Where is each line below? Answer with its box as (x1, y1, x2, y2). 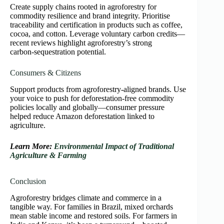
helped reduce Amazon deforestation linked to (10, 112, 154, 121)
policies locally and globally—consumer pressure (10, 103, 164, 112)
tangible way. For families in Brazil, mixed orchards (10, 202, 173, 211)
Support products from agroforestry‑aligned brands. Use (10, 85, 186, 94)
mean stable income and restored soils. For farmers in (10, 211, 177, 220)
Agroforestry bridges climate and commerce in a (10, 193, 161, 202)
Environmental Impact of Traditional (54, 142, 174, 151)
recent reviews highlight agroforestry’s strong (10, 38, 152, 47)
